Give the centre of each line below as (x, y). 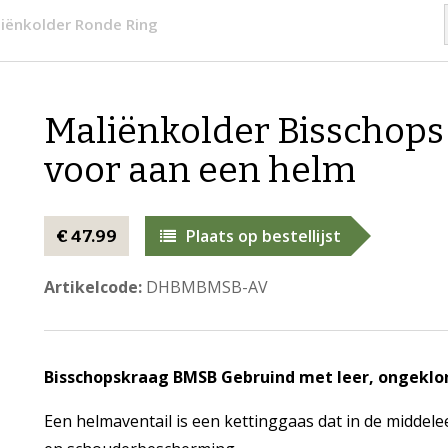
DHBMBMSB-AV (204, 287)
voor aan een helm (199, 170)
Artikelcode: (92, 287)
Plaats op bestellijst (263, 236)
